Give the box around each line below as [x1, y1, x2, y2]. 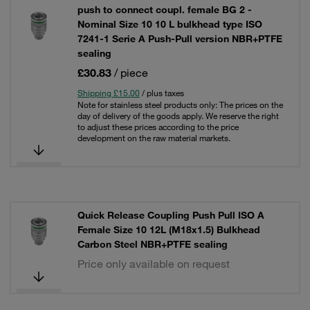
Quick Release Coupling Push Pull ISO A [77, 209, 264, 221]
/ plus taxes [140, 87, 184, 98]
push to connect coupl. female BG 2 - [77, 3, 252, 16]
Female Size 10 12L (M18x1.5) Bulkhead [77, 224, 260, 236]
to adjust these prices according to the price [77, 121, 239, 132]
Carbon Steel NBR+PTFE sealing [77, 238, 228, 250]
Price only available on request [77, 257, 230, 271]
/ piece [114, 66, 148, 80]
